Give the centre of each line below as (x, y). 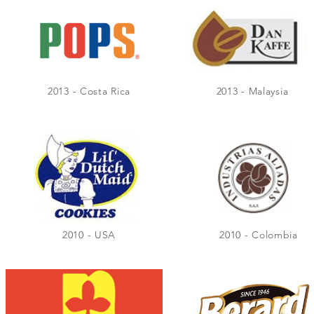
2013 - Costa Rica (89, 91)
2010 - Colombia (259, 235)
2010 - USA (89, 235)
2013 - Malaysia (252, 91)
